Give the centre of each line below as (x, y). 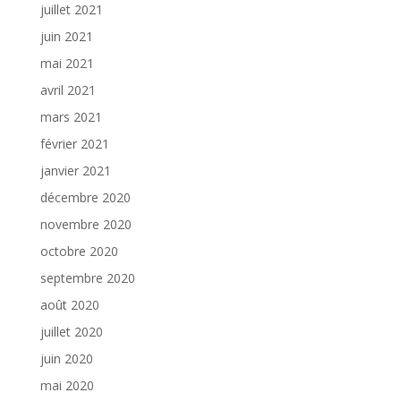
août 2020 (69, 305)
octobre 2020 (79, 252)
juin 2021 (66, 37)
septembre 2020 (87, 278)
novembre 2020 (85, 225)
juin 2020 (66, 359)
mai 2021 (67, 64)
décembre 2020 (85, 198)
